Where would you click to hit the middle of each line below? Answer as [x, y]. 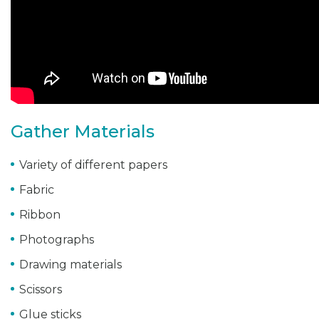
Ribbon [40, 215]
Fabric [37, 190]
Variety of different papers [93, 165]
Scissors [41, 290]
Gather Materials [83, 132]
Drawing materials [70, 265]
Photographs [57, 240]
